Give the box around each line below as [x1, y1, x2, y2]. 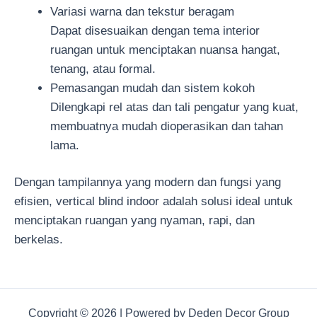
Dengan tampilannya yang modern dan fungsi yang [14, 175, 281, 190]
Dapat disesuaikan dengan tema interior [50, 23, 260, 38]
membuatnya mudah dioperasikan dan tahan [50, 119, 283, 133]
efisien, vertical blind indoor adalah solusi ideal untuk [14, 195, 293, 209]
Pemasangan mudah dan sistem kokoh [50, 81, 255, 95]
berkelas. [14, 233, 63, 247]
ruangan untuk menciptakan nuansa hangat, [50, 42, 280, 57]
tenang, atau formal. [50, 62, 156, 76]
